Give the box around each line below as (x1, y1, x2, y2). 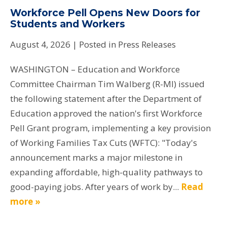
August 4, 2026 (10, 38, 70, 50)
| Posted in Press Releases (72, 38, 176, 50)
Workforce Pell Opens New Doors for (10, 7, 200, 19)
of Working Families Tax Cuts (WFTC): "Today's (10, 136, 197, 148)
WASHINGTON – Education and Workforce (10, 63, 180, 75)
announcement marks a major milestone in (10, 151, 182, 163)
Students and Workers (10, 18, 125, 30)
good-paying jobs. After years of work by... (10, 180, 181, 193)
